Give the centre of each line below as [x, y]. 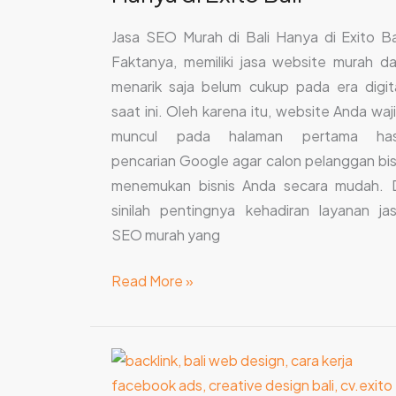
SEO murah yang [166, 235]
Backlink [137, 385]
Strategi [138, 360]
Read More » [152, 281]
